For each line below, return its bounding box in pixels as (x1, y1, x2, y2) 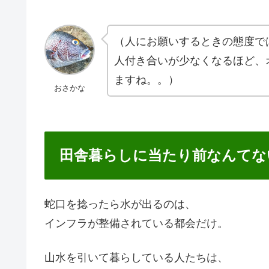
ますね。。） (114, 74, 179, 86)
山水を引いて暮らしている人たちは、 (44, 252, 228, 264)
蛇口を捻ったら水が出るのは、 (44, 198, 196, 210)
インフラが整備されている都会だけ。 (44, 217, 228, 229)
